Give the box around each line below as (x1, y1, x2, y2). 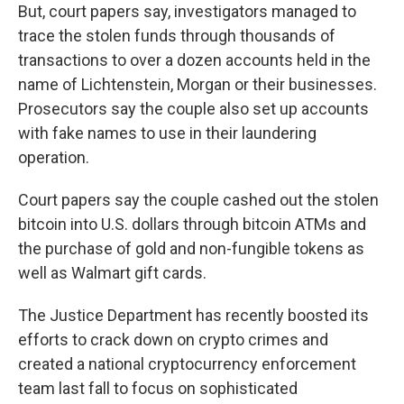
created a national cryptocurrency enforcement (18, 354, 356, 373)
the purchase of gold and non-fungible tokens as (18, 239, 364, 258)
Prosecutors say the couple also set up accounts (18, 99, 369, 118)
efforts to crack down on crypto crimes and (18, 330, 328, 349)
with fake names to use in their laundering (18, 124, 317, 142)
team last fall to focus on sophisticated (18, 379, 298, 398)
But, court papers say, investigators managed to (18, 2, 356, 21)
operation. (18, 148, 89, 167)
